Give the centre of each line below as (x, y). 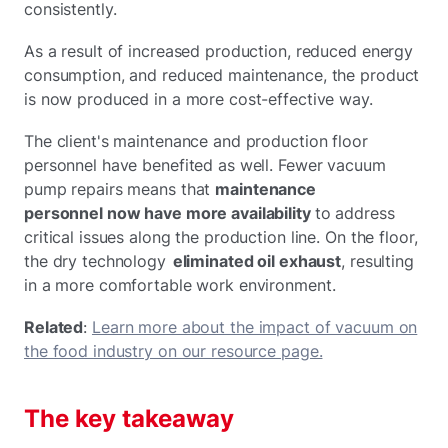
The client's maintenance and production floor (196, 140)
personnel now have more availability (169, 212)
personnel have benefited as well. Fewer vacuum (205, 164)
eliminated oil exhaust (256, 260)
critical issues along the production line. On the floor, (221, 236)
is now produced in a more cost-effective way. (201, 98)
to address (354, 212)
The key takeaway (129, 418)
